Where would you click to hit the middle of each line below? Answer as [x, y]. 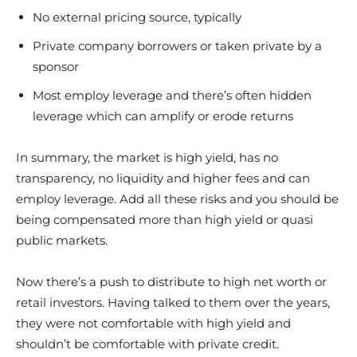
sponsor [56, 67]
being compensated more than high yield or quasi [165, 220]
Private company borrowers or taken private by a [177, 46]
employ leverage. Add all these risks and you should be [177, 199]
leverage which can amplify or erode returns [163, 116]
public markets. [62, 240]
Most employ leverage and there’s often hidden [172, 95]
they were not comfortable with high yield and [153, 323]
